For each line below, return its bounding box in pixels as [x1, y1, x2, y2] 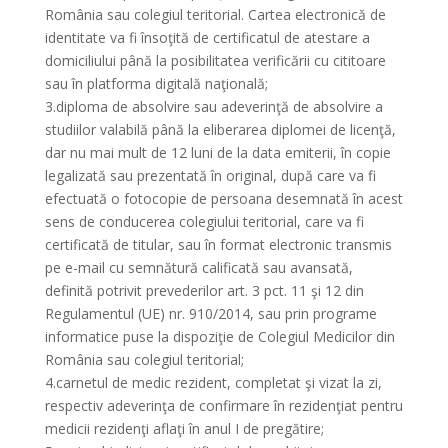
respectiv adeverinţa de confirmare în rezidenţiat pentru [44, 396, 403, 415]
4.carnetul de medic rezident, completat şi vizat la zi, [44, 373, 382, 392]
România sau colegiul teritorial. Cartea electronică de [44, 5, 386, 24]
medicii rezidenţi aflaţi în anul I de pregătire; [44, 419, 324, 438]
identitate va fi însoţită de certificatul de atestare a [44, 28, 370, 47]
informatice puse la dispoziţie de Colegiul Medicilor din [44, 327, 395, 346]
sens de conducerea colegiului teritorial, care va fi [44, 212, 364, 231]
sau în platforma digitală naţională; [44, 74, 268, 93]
